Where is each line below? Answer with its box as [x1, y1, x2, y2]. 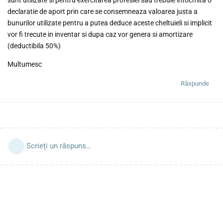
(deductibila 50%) [7, 41, 61, 50]
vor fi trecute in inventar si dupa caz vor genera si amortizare [7, 30, 193, 38]
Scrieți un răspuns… [26, 141, 91, 150]
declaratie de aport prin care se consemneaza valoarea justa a [7, 7, 198, 15]
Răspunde [181, 79, 209, 87]
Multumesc [7, 60, 42, 68]
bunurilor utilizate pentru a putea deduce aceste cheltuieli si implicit [7, 18, 212, 27]
